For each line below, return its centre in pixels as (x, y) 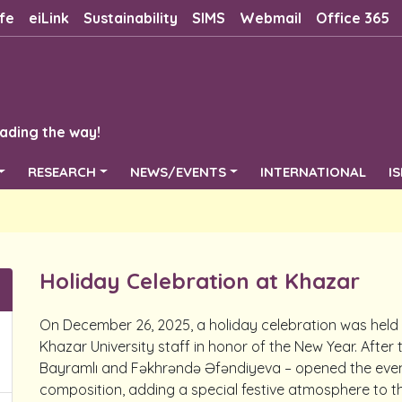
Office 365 (352, 18)
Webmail (270, 18)
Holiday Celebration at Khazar (200, 281)
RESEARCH (62, 172)
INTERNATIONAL (314, 172)
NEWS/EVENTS (179, 172)
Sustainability (130, 18)
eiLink (48, 18)
